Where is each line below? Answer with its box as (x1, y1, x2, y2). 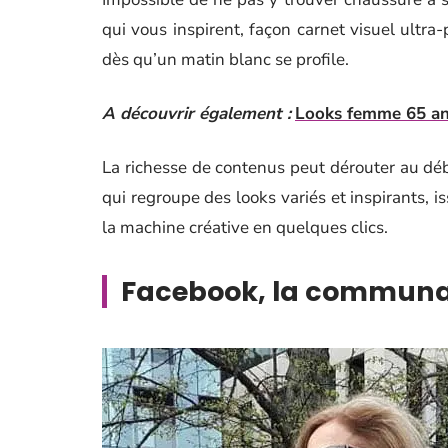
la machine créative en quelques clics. (102, 216, 388, 239)
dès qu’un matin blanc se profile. (102, 48, 349, 71)
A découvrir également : (102, 102, 291, 125)
